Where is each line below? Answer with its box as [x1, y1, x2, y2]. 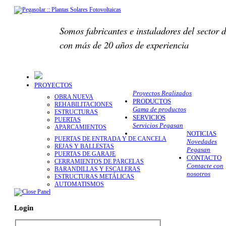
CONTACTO [187, 154, 221, 162]
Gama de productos [133, 105, 186, 114]
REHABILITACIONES [54, 101, 112, 108]
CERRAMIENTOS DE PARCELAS [54, 158, 144, 165]
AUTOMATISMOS [54, 181, 104, 188]
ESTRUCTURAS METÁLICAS [54, 173, 134, 181]
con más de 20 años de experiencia [60, 38, 189, 51]
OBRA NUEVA [54, 93, 93, 101]
